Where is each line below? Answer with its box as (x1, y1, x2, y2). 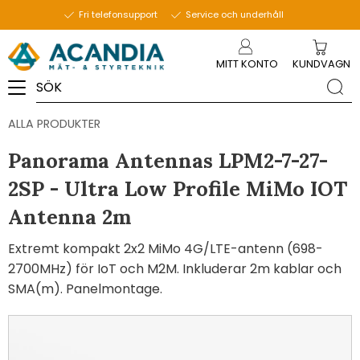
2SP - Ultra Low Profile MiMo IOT (8, 175, 347, 202)
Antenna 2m (8, 203, 131, 231)
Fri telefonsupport (79, 8, 157, 22)
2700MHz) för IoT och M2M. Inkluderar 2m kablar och (8, 260, 342, 279)
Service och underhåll (185, 8, 284, 22)
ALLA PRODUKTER (8, 116, 100, 133)
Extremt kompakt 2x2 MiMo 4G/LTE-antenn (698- (8, 239, 323, 259)
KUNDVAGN (292, 56, 350, 71)
